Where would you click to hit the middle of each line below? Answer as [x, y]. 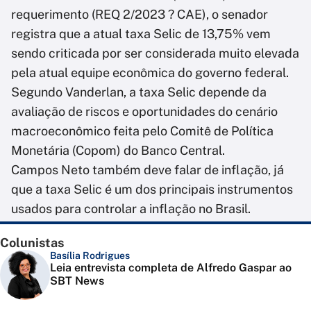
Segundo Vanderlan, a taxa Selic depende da [139, 92]
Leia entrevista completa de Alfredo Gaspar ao [171, 268]
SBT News [77, 281]
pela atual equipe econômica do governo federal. [150, 73]
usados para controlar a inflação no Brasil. [131, 209]
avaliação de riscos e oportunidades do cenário [144, 112]
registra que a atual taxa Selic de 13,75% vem [141, 34]
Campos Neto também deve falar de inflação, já [148, 170]
